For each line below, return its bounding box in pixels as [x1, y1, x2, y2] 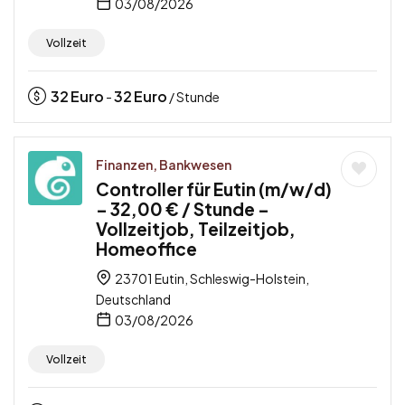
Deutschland [96, 290, 171, 307]
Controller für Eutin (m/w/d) [96, 177, 332, 200]
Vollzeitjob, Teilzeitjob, [96, 217, 296, 240]
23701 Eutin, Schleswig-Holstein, [113, 269, 309, 287]
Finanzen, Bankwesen [96, 155, 231, 173]
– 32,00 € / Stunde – [96, 197, 269, 220]
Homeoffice [96, 237, 197, 259]
